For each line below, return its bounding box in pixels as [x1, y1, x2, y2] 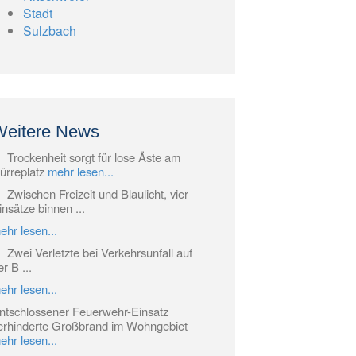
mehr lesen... [48, 163, 114, 180]
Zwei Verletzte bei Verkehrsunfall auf [7, 244, 193, 261]
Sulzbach [23, 21, 77, 41]
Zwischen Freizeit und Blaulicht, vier [7, 185, 189, 203]
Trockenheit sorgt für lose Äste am [7, 149, 181, 166]
